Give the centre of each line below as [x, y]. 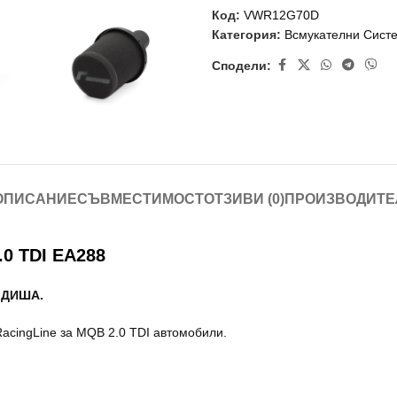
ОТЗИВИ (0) [244, 199]
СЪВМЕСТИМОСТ [140, 199]
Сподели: [241, 65]
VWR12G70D [281, 15]
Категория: [246, 35]
